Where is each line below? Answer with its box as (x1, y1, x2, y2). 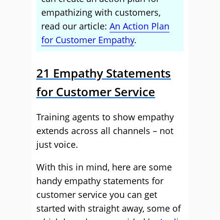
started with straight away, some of (36, 202, 181, 214)
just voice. (36, 138, 78, 150)
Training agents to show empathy (36, 111, 174, 123)
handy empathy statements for (36, 175, 164, 187)
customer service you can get (36, 189, 157, 200)
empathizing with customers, (41, 6, 161, 18)
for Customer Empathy (41, 34, 134, 46)
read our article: (41, 20, 110, 32)
